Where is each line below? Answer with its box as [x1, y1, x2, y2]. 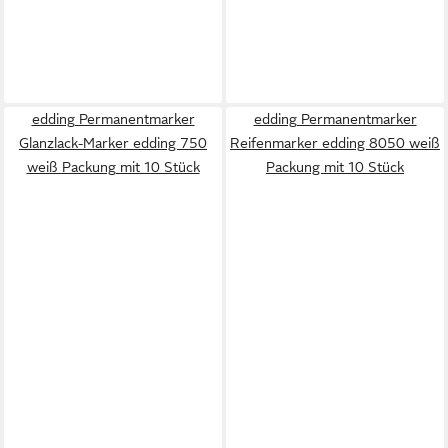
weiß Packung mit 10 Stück [26, 159, 200, 175]
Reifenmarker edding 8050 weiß [230, 135, 440, 151]
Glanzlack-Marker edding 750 [19, 135, 207, 151]
